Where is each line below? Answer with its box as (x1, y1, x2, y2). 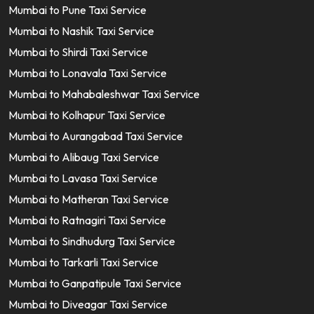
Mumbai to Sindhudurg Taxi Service (8, 234, 175, 248)
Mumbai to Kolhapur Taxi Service (8, 108, 165, 122)
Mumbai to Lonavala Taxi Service (8, 66, 167, 80)
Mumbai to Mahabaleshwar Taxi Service (8, 87, 200, 101)
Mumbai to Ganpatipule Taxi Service (8, 276, 182, 290)
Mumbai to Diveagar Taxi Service (8, 297, 168, 311)
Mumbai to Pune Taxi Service (8, 3, 146, 17)
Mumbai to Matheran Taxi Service (8, 192, 169, 206)
